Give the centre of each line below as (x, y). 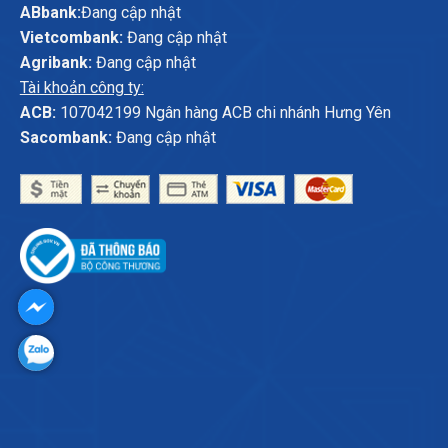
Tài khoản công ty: (81, 87)
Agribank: (55, 62)
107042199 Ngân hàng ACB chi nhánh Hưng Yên (223, 112)
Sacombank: (65, 137)
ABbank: (50, 12)
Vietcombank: (71, 37)
